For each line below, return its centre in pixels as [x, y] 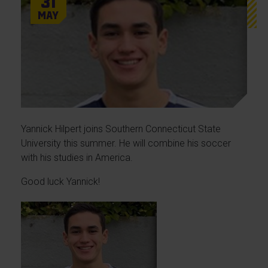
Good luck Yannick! [60, 182]
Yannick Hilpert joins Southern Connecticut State [121, 129]
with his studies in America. [77, 158]
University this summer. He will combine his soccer [126, 144]
